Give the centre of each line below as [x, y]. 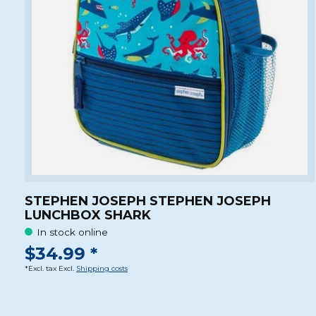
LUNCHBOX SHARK [88, 215]
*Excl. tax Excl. [50, 269]
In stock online [73, 232]
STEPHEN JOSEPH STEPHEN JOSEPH [148, 201]
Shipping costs [102, 269]
